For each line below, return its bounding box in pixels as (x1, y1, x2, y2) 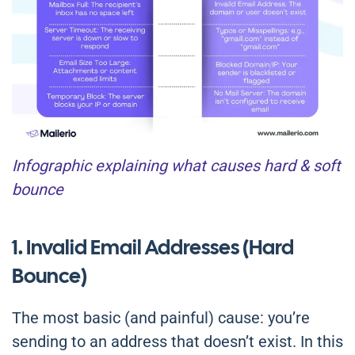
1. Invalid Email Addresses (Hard (12, 234, 294, 261)
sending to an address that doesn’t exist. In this (12, 332, 343, 352)
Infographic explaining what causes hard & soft (12, 156, 341, 176)
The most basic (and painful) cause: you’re (12, 308, 310, 328)
